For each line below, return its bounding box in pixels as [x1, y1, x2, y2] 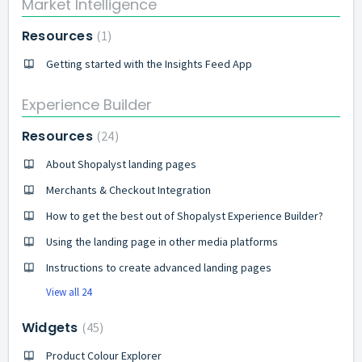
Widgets [22, 318, 82, 337]
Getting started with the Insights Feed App [46, 56, 252, 71]
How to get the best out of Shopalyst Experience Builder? [46, 208, 323, 223]
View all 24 [46, 285, 91, 299]
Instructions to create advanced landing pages [46, 260, 271, 275]
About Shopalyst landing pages [46, 157, 196, 171]
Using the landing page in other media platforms [46, 234, 278, 249]
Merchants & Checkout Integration [46, 183, 211, 197]
